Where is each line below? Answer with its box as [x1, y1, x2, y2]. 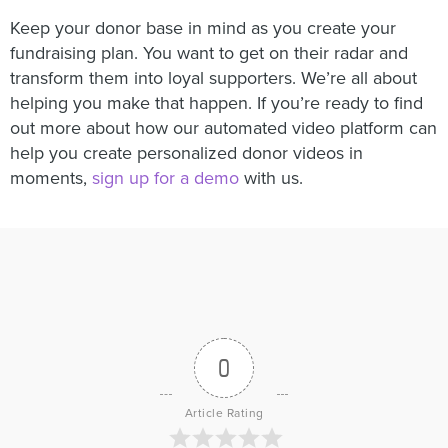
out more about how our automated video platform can [10, 116, 437, 139]
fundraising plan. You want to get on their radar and [10, 41, 408, 64]
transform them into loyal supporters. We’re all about [10, 66, 417, 89]
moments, [10, 166, 92, 189]
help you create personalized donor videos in [10, 141, 363, 164]
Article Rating [184, 405, 264, 420]
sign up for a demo [92, 166, 239, 189]
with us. [239, 166, 303, 189]
